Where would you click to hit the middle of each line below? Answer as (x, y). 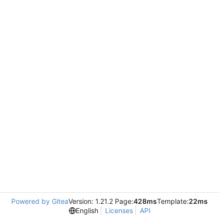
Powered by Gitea (40, 201)
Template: (173, 201)
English (87, 210)
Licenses (119, 210)
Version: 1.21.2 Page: (101, 201)
